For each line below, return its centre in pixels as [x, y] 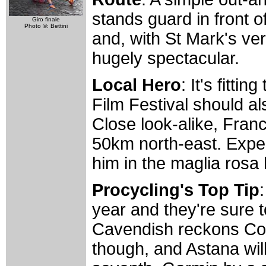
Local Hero [137, 85]
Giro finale [46, 19]
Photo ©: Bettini [46, 26]
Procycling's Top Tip [176, 190]
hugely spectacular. [166, 58]
